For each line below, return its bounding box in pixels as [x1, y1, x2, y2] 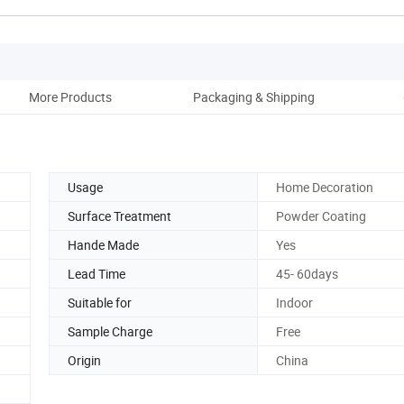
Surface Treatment [68, 207, 171, 225]
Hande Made [68, 235, 139, 253]
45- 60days [276, 264, 338, 282]
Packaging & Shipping [192, 87, 315, 106]
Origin [68, 351, 101, 369]
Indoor [276, 293, 313, 311]
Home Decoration [276, 178, 373, 196]
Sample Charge [68, 322, 152, 340]
